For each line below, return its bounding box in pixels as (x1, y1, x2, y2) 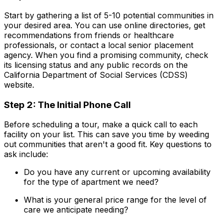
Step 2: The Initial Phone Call (4, 99, 131, 111)
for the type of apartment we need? (24, 177, 159, 187)
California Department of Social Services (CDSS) (4, 69, 188, 80)
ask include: (4, 149, 48, 160)
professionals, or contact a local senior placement (4, 40, 193, 50)
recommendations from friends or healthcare (4, 30, 174, 40)
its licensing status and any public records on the (4, 59, 188, 70)
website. (4, 79, 34, 90)
